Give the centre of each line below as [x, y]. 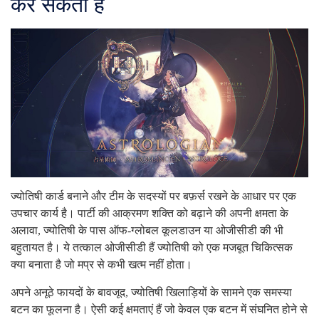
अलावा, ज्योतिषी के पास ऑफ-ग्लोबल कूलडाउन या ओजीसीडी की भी [147, 231]
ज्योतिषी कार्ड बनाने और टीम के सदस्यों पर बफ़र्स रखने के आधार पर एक [153, 197]
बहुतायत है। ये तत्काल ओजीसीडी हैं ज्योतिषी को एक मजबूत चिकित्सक [152, 248]
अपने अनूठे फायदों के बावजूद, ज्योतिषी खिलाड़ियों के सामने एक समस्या [151, 293]
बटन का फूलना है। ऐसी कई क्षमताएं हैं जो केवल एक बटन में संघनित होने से [159, 310]
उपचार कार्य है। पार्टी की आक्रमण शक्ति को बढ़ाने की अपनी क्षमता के [150, 214]
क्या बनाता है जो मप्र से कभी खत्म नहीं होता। [101, 265]
